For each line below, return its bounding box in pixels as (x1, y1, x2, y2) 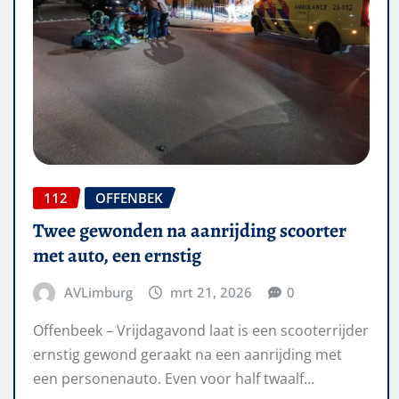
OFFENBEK (95, 189, 163, 208)
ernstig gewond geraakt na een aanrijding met (33, 345, 342, 365)
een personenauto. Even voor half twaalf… (33, 369, 314, 389)
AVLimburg (63, 282, 133, 301)
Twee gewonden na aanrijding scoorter (33, 216, 346, 244)
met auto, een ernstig (33, 241, 201, 269)
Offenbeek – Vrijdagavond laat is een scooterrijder (33, 321, 369, 341)
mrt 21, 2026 (170, 282, 253, 301)
